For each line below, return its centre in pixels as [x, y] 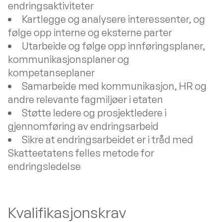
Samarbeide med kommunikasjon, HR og [114, 86]
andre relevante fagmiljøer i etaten [85, 99]
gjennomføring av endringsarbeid [83, 126]
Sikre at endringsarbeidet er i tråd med [108, 139]
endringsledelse [44, 166]
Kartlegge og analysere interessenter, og [113, 19]
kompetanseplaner [51, 73]
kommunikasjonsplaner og [69, 59]
